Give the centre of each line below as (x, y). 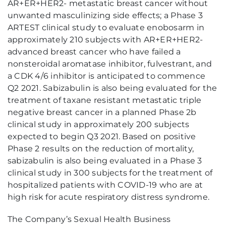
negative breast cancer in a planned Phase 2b (102, 112)
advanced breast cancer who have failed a (94, 52)
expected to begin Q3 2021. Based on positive (102, 136)
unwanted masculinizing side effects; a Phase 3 (105, 15)
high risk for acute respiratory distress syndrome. (108, 197)
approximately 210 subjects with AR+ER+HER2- (105, 40)
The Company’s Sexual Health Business (89, 219)
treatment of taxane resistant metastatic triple (105, 100)
